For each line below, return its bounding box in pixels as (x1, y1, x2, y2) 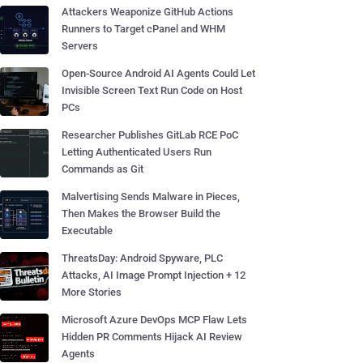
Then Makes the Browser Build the (62, 207, 220, 220)
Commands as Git (62, 163, 143, 175)
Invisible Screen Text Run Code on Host (62, 84, 242, 96)
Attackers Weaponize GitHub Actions (62, 6, 233, 18)
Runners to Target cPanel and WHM (62, 23, 225, 35)
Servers (62, 40, 98, 52)
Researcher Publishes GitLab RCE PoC (62, 129, 238, 141)
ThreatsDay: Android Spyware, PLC (62, 252, 223, 264)
